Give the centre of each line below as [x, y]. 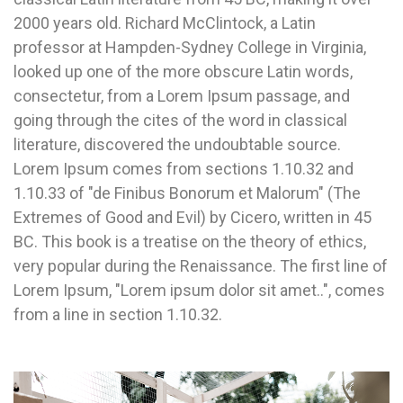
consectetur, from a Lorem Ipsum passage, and [182, 95]
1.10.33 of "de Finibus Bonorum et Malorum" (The [187, 193]
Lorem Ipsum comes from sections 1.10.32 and [184, 168]
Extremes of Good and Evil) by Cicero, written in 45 [193, 217]
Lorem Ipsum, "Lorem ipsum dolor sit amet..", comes [199, 290]
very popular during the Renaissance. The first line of [201, 265]
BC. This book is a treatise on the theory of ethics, [190, 241]
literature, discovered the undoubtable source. [177, 144]
